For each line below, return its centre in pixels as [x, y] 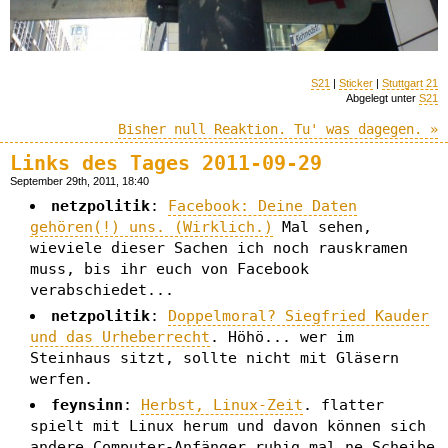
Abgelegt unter [382, 97]
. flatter [343, 405]
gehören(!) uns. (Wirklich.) [151, 227]
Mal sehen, [322, 227]
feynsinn [87, 405]
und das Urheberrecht [120, 337]
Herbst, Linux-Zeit [222, 405]
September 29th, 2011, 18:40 [79, 181]
